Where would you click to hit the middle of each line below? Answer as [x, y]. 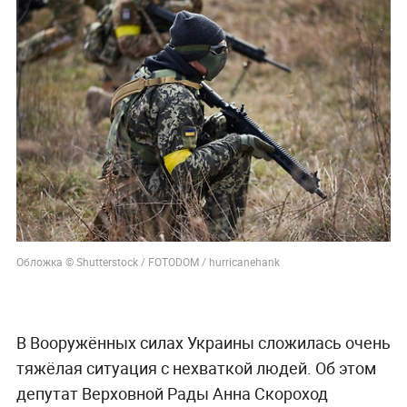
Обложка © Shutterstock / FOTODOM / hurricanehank [148, 261]
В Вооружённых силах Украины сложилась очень [203, 342]
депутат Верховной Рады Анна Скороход [172, 393]
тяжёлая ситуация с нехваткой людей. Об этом [196, 367]
